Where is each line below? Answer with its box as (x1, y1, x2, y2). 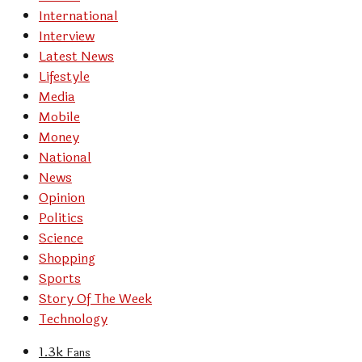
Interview (39, 26, 95, 47)
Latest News (39, 46, 114, 67)
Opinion (39, 187, 85, 208)
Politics (39, 208, 83, 229)
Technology (39, 309, 107, 330)
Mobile (39, 107, 80, 128)
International (39, 6, 118, 27)
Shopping (39, 248, 95, 269)
